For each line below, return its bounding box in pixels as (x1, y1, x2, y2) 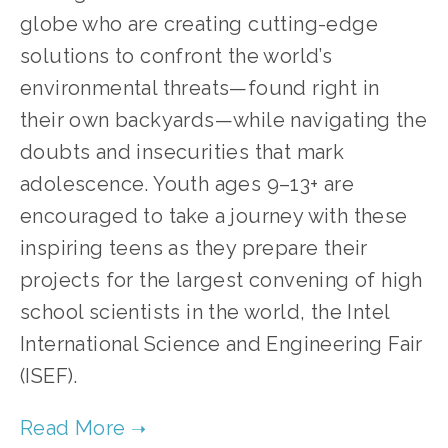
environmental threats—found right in (20, 76, 380, 100)
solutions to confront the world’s (20, 44, 333, 68)
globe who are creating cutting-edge (20, 12, 378, 36)
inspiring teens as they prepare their (20, 236, 368, 260)
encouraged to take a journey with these (20, 204, 408, 228)
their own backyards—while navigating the (20, 108, 427, 132)
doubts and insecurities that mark (20, 140, 345, 164)
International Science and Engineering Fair (20, 332, 423, 356)
